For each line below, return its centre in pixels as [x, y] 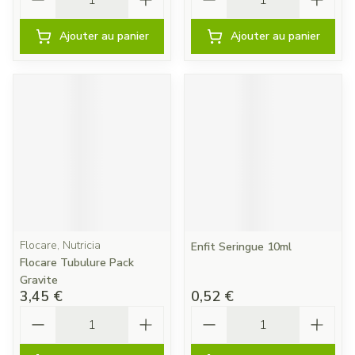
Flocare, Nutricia [60, 245]
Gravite [39, 280]
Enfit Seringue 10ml [241, 247]
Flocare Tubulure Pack [77, 263]
